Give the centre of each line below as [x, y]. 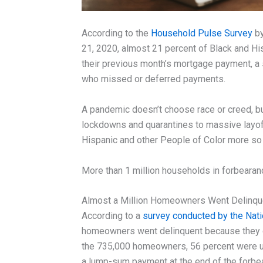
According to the [116, 33]
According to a [112, 216]
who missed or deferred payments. [153, 79]
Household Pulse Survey [201, 33]
